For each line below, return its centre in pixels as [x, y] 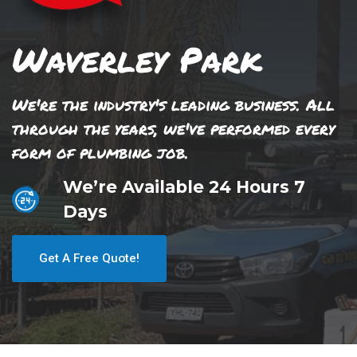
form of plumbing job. [100, 151]
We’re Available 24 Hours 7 [184, 187]
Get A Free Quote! [89, 258]
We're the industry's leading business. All [173, 104]
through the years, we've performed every [173, 127]
